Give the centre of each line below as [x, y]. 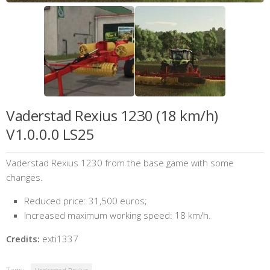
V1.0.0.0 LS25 [50, 134]
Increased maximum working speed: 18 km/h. [118, 215]
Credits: [23, 239]
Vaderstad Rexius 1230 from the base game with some [120, 163]
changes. [24, 177]
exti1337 [59, 239]
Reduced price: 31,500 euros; [86, 201]
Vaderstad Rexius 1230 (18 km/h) [112, 116]
